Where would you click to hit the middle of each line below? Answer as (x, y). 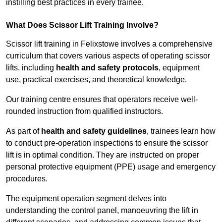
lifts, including (31, 68)
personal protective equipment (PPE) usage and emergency (111, 167)
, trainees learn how (181, 131)
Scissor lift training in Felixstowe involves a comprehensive (109, 44)
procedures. (27, 179)
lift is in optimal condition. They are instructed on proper (103, 155)
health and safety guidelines (94, 131)
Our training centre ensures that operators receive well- (102, 100)
